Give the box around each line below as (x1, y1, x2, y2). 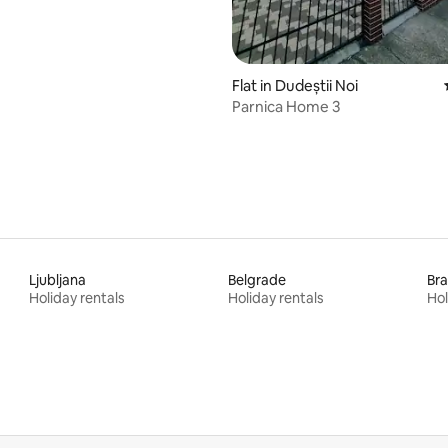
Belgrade (227, 270, 286, 289)
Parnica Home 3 (232, 96, 340, 116)
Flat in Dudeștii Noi (232, 75, 358, 95)
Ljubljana (29, 270, 87, 289)
